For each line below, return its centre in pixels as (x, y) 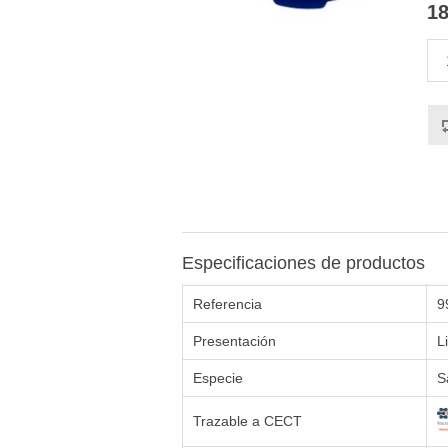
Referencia (227, 304)
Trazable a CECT (247, 421)
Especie (218, 378)
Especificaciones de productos (303, 263)
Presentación (234, 341)
